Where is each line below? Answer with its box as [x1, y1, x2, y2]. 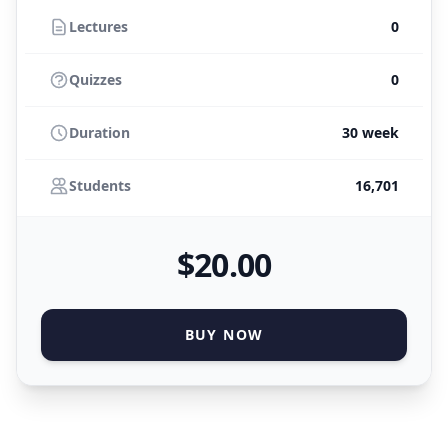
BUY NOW [184, 325, 264, 344]
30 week [342, 123, 399, 142]
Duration [69, 123, 130, 142]
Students [69, 176, 131, 195]
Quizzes [69, 70, 122, 89]
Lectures [69, 17, 128, 36]
